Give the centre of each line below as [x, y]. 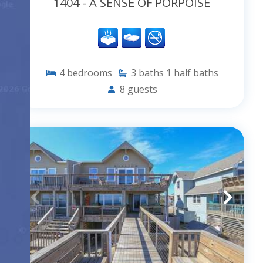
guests [142, 90]
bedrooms [89, 73]
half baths [196, 73]
